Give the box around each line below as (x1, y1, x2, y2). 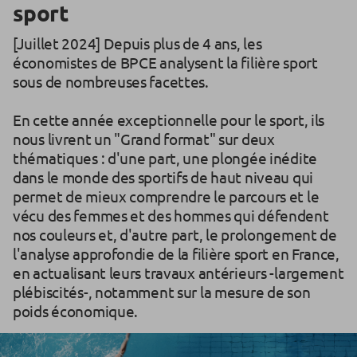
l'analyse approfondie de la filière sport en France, (13, 244, 339, 264)
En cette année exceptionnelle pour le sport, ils (13, 110, 325, 130)
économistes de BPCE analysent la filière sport (13, 53, 318, 73)
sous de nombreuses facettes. (13, 72, 209, 92)
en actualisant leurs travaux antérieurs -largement (13, 263, 344, 283)
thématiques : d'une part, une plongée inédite (13, 148, 317, 168)
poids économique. (13, 301, 139, 321)
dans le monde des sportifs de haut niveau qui (13, 167, 313, 187)
